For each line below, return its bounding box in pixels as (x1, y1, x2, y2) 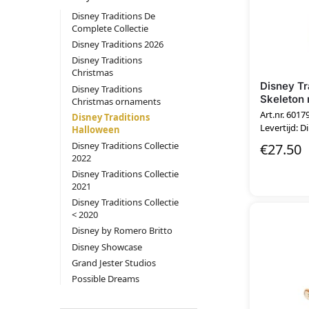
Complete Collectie (71, 21, 148, 34)
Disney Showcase (71, 240, 142, 253)
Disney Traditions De (71, 9, 155, 22)
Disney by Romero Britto (71, 224, 172, 237)
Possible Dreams (71, 272, 139, 286)
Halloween (71, 123, 120, 136)
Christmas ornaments (71, 94, 161, 108)
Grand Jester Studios (71, 256, 156, 269)
